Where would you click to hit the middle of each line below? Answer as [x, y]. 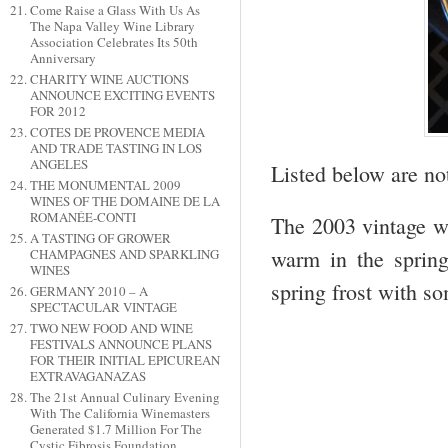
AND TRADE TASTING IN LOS [115, 148]
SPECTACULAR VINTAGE [103, 307]
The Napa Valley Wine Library [112, 26]
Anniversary [62, 58]
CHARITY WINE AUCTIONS [109, 79]
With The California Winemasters [119, 413]
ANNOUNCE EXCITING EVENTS [122, 95]
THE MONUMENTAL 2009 [105, 185]
